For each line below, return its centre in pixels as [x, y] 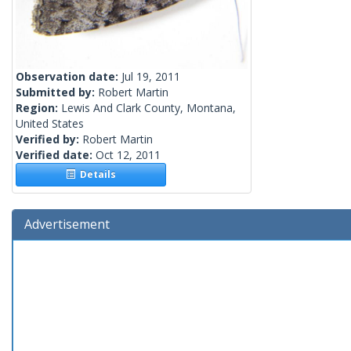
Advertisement [67, 224]
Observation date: [69, 77]
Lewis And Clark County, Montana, [148, 108]
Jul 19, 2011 [151, 77]
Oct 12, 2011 [128, 155]
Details [96, 175]
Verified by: [49, 139]
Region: [38, 108]
